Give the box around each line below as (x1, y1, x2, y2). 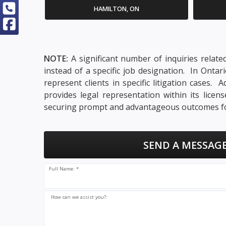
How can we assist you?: (50, 193, 107, 200)
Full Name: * (49, 165, 79, 173)
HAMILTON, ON (94, 4, 139, 13)
